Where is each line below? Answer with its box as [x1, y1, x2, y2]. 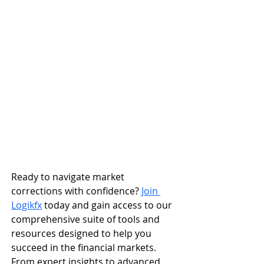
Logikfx [11, 199, 42, 212]
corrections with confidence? [11, 184, 141, 198]
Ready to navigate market [11, 170, 127, 184]
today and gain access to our [42, 199, 174, 212]
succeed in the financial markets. [11, 241, 159, 255]
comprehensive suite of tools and [11, 213, 162, 226]
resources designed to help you [11, 227, 154, 240]
